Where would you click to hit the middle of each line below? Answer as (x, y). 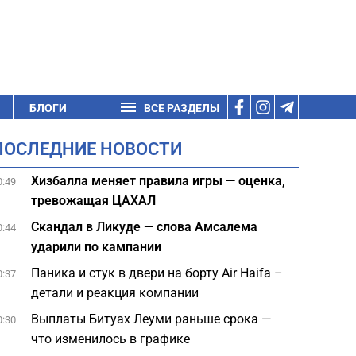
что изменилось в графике (111, 339)
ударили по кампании (97, 247)
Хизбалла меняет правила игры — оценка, (159, 181)
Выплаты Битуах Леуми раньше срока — (152, 319)
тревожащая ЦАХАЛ (94, 201)
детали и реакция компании (115, 293)
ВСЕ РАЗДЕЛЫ (182, 108)
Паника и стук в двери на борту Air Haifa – (157, 273)
